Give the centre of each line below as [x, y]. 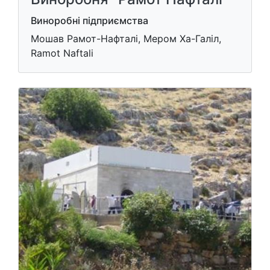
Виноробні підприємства [89, 20]
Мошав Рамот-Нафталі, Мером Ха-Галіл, [126, 39]
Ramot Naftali [62, 53]
